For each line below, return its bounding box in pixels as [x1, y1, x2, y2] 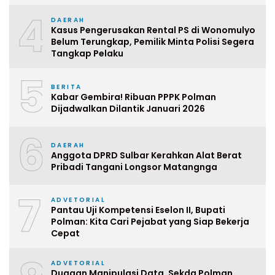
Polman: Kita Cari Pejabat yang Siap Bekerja [51, 215, 249, 228]
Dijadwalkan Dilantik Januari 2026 [51, 102, 205, 115]
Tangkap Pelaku [51, 47, 123, 60]
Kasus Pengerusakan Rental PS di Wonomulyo [51, 24, 255, 37]
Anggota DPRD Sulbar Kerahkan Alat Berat [51, 149, 242, 161]
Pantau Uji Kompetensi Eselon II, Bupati [51, 204, 225, 217]
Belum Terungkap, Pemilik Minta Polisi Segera [51, 36, 254, 48]
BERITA [51, 82, 82, 91]
